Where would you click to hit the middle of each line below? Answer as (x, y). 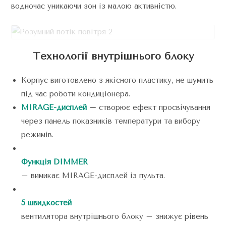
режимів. (38, 134)
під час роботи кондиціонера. (76, 94)
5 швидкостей (47, 203)
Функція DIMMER (55, 162)
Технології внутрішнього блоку (113, 56)
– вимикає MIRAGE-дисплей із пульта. (93, 175)
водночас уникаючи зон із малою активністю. (94, 6)
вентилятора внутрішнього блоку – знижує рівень (115, 216)
